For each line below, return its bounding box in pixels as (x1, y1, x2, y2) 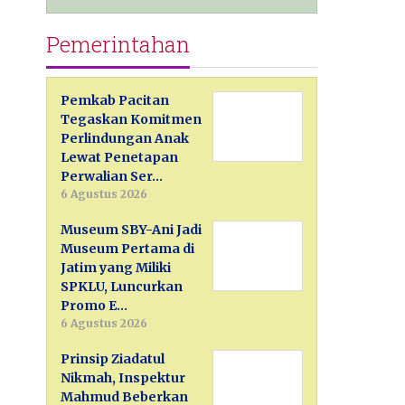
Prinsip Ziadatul (61, 350, 165, 367)
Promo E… (61, 297, 128, 314)
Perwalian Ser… (61, 167, 164, 184)
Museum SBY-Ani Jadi (61, 221, 202, 238)
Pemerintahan (46, 29, 191, 59)
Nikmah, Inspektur (61, 369, 186, 386)
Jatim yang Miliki (61, 259, 172, 276)
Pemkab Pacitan (61, 91, 170, 108)
